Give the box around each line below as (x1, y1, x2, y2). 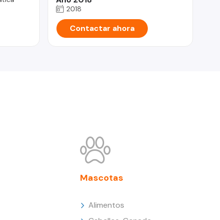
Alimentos (88, 199, 125, 210)
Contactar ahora (69, 23, 135, 33)
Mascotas (80, 171, 124, 184)
